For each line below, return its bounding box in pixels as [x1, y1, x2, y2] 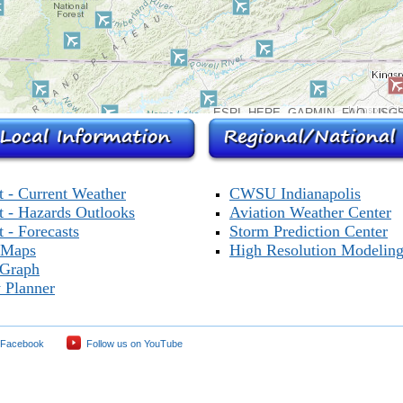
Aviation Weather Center [229, 203, 391, 221]
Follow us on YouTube [81, 338, 183, 349]
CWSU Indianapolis [229, 184, 361, 202]
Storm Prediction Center [229, 222, 388, 240]
